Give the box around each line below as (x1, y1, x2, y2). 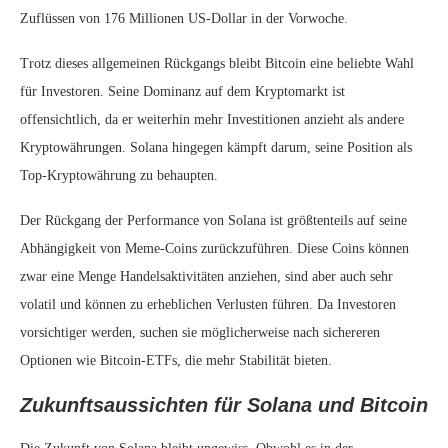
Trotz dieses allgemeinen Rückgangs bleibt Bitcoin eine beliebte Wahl (20, 56, 414, 71)
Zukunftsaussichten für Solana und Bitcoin (20, 394, 428, 416)
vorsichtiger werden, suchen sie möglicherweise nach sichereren (20, 325, 380, 340)
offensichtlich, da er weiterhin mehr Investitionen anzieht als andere (20, 112, 404, 127)
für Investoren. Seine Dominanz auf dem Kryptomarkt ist (20, 84, 345, 99)
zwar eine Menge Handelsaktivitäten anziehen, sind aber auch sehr (20, 269, 393, 284)
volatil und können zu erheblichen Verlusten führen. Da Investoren (20, 297, 396, 312)
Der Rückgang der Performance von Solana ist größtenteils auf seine (20, 213, 407, 228)
